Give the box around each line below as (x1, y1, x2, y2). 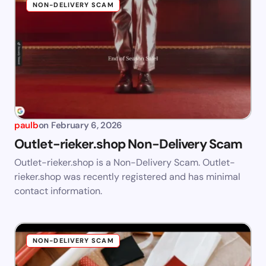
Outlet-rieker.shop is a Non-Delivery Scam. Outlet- (14, 156, 235, 169)
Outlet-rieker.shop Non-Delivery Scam (14, 135, 243, 153)
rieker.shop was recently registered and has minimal (14, 170, 240, 183)
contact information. (14, 185, 102, 198)
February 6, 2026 (50, 119, 123, 132)
